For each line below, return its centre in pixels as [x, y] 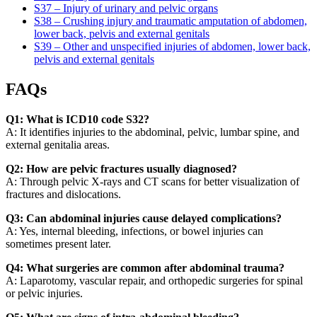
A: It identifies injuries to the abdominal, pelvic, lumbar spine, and [152, 132]
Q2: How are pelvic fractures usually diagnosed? [121, 168]
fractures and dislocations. [63, 194]
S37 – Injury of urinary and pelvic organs [126, 8]
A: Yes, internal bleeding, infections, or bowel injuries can [134, 231]
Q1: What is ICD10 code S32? [77, 119]
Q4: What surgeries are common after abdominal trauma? [145, 267]
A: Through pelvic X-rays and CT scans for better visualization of [152, 181]
